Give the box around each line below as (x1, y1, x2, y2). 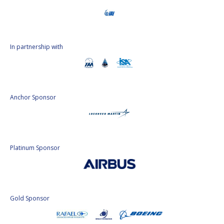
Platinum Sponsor (10, 143, 60, 152)
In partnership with (10, 42, 63, 51)
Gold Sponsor (10, 194, 49, 203)
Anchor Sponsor (10, 93, 56, 102)
